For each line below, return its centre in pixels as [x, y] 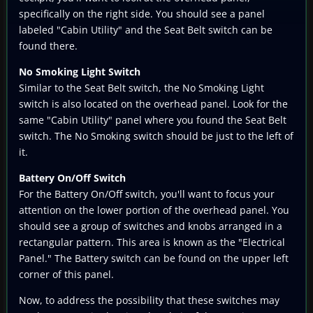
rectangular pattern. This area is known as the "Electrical [152, 242]
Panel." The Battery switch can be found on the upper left [154, 258]
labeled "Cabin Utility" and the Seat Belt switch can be [146, 29]
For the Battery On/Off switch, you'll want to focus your [147, 194]
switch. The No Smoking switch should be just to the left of [156, 136]
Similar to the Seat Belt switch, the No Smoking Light [141, 87]
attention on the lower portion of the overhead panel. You [154, 210]
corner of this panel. [66, 274]
